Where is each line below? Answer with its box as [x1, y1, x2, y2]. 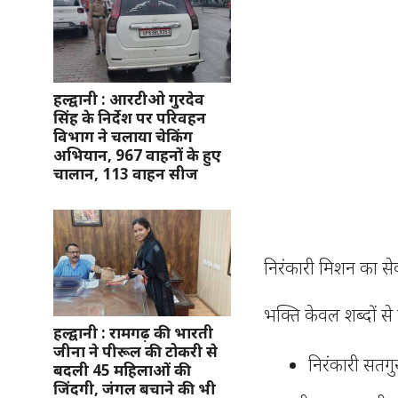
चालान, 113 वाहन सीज [53, 163, 198, 184]
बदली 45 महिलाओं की [53, 359, 191, 380]
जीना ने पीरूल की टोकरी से [53, 340, 218, 362]
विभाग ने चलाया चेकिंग [53, 125, 193, 147]
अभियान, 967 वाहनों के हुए [53, 144, 221, 165]
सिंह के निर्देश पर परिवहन [53, 107, 206, 128]
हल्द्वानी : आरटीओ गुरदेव [53, 88, 204, 109]
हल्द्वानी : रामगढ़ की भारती [53, 322, 213, 343]
